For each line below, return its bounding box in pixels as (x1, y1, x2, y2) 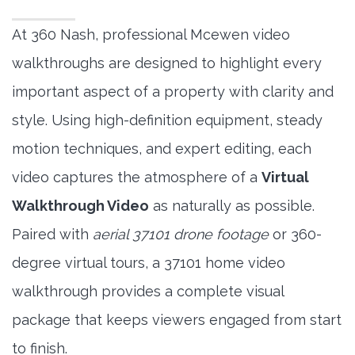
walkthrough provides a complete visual (12, 283, 284, 300)
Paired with (12, 226, 93, 243)
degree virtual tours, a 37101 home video (12, 254, 285, 272)
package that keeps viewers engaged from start (12, 311, 342, 329)
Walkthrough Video (12, 197, 149, 215)
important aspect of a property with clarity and (12, 83, 334, 101)
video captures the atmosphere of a (12, 169, 261, 186)
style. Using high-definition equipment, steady (12, 112, 323, 129)
